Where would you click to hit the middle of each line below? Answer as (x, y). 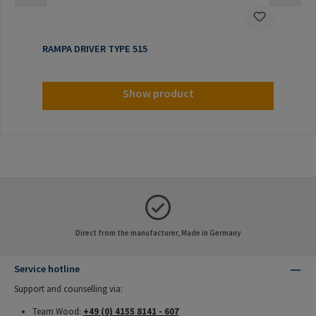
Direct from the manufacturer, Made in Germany (158, 233)
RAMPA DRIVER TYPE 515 (95, 48)
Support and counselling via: (68, 289)
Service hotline (47, 269)
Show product (158, 93)
